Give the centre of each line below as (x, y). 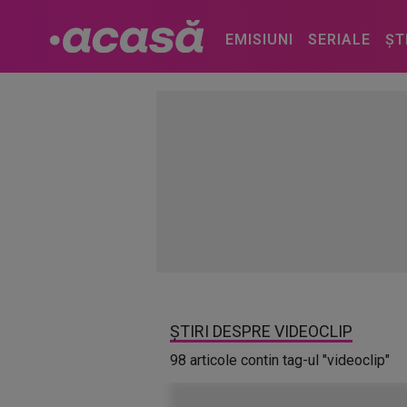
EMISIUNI (259, 40)
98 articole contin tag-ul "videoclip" (280, 360)
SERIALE (339, 40)
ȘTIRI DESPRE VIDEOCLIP (261, 331)
